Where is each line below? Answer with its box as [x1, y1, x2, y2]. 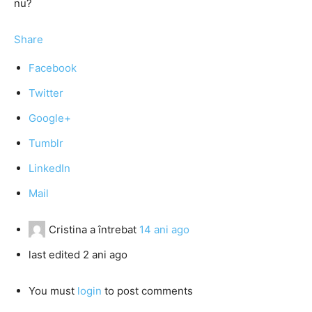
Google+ [29, 111, 71, 125]
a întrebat [87, 223, 139, 236]
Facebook [29, 61, 77, 75]
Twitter [29, 86, 63, 100]
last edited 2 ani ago [29, 248, 127, 261]
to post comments [102, 284, 193, 297]
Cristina [49, 223, 87, 236]
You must [29, 284, 77, 297]
